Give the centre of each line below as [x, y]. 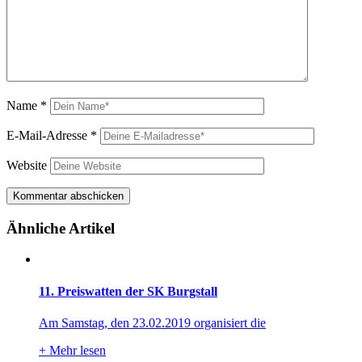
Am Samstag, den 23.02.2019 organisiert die [152, 322]
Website [27, 165]
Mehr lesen [76, 350]
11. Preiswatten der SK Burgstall [128, 291]
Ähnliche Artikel [61, 228]
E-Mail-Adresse [48, 135]
